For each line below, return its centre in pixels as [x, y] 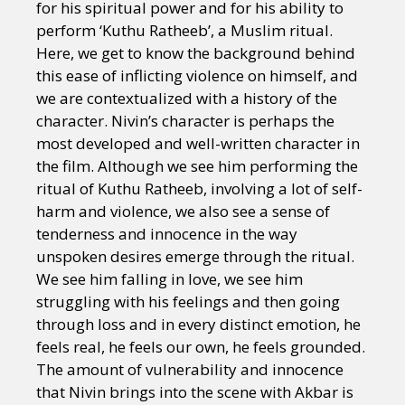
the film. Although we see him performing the [197, 166]
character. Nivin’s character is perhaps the [185, 121]
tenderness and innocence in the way [167, 234]
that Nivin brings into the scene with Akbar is [195, 392]
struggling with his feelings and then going [188, 302]
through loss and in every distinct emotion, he [198, 325]
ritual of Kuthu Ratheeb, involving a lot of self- [199, 189]
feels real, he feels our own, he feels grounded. [201, 347]
